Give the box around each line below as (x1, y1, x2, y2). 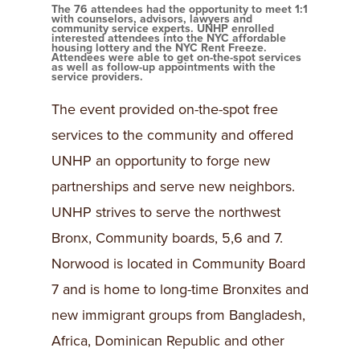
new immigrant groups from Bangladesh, (51, 306, 305, 324)
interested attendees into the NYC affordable (51, 31, 286, 45)
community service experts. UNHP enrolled (51, 22, 274, 35)
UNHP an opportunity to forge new (51, 152, 270, 170)
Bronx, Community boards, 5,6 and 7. (51, 229, 283, 247)
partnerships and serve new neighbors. (51, 178, 295, 195)
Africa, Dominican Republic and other (51, 332, 284, 350)
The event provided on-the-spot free (51, 100, 278, 118)
